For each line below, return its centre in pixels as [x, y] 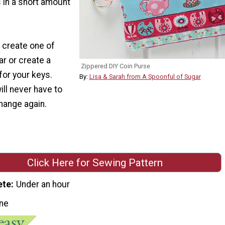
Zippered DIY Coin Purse [115, 66]
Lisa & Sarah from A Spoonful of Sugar [145, 76]
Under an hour [43, 185]
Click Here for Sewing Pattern [95, 162]
